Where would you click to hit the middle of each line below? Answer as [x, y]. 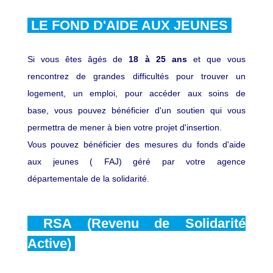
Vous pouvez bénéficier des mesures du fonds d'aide [136, 144]
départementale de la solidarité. [88, 178]
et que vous [216, 59]
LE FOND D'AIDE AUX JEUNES [129, 25]
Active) [51, 243]
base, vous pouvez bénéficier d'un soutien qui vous [136, 110]
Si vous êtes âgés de [78, 59]
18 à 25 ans [158, 59]
